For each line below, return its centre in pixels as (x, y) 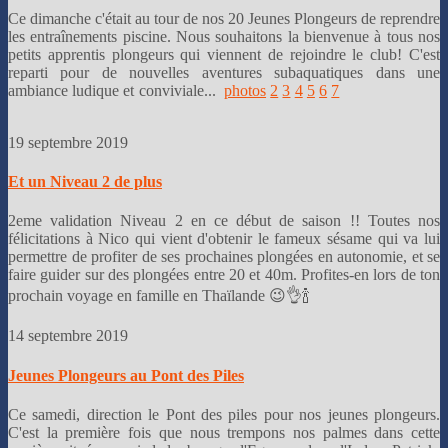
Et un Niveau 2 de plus (85, 182)
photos (245, 90)
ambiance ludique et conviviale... (116, 90)
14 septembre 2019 (70, 336)
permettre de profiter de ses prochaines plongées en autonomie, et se (224, 257)
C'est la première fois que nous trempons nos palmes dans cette (224, 432)
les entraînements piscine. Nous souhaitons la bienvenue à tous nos (224, 36)
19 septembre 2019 (70, 142)
